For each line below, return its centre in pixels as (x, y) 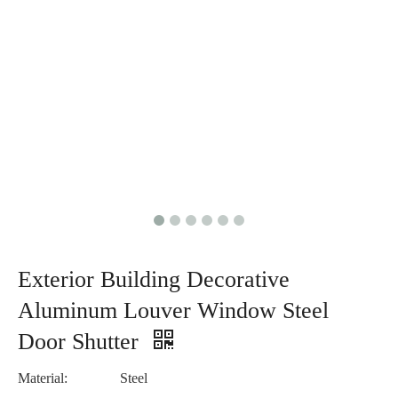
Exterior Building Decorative (154, 280)
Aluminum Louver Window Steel (173, 311)
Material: (43, 378)
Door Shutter (81, 342)
